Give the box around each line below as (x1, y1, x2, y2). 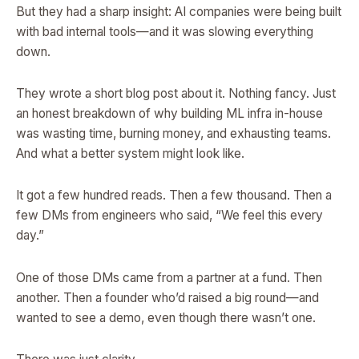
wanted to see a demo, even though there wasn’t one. (16, 309, 316, 325)
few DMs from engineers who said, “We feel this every (16, 208, 323, 224)
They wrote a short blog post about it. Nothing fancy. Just (16, 86, 336, 102)
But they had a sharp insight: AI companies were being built (16, 4, 341, 20)
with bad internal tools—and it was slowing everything (16, 24, 313, 40)
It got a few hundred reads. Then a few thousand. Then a (16, 188, 332, 204)
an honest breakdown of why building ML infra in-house (16, 106, 323, 122)
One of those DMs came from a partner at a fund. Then (16, 269, 322, 285)
